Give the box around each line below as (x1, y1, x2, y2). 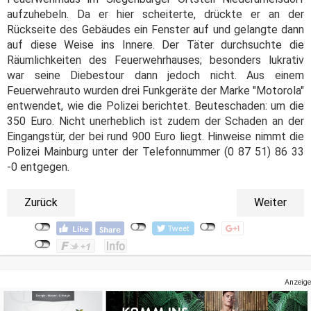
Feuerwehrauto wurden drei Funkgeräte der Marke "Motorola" (7, 84, 304, 98)
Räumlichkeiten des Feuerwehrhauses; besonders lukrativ (7, 53, 304, 67)
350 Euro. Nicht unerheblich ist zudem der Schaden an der (7, 115, 304, 128)
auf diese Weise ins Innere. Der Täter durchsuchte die (7, 38, 304, 52)
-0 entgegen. (7, 160, 72, 174)
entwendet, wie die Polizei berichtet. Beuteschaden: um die (7, 99, 304, 113)
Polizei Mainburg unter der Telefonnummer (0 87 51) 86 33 (7, 145, 304, 159)
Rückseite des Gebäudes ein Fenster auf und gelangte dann (7, 23, 304, 37)
